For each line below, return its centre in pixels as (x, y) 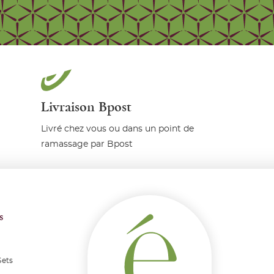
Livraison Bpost (87, 107)
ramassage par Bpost (87, 145)
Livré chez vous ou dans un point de (118, 129)
